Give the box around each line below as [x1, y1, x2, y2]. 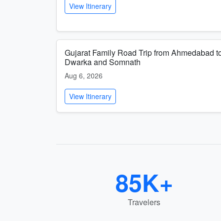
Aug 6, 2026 [65, 71, 103, 80]
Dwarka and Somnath [65, 56, 141, 68]
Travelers [128, 196, 160, 208]
